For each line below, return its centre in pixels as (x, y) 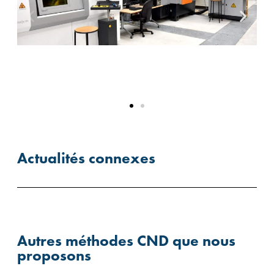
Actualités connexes (86, 158)
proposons (54, 255)
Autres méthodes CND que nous (126, 240)
